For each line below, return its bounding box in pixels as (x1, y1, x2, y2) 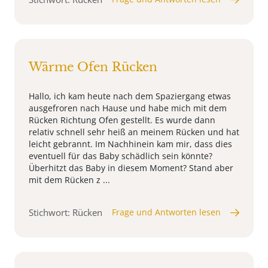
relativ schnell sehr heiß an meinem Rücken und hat (29, 126, 239, 138)
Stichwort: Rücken (29, 206, 102, 219)
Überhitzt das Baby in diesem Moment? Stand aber (29, 162, 233, 174)
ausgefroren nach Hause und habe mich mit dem (29, 102, 227, 114)
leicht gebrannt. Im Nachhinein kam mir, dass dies (29, 138, 232, 150)
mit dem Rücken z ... (29, 174, 110, 186)
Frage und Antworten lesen (112, 206, 221, 218)
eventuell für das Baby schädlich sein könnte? (29, 150, 212, 162)
